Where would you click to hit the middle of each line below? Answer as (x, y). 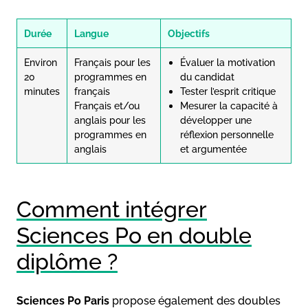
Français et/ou (107, 105)
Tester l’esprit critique (228, 91)
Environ (41, 62)
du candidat (207, 76)
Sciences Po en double (134, 235)
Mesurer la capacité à (229, 105)
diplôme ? (67, 261)
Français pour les (112, 62)
